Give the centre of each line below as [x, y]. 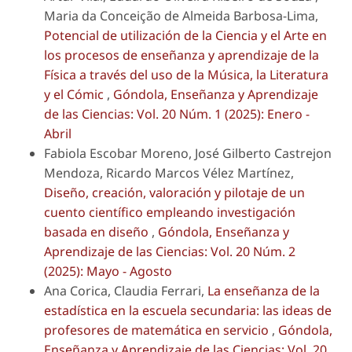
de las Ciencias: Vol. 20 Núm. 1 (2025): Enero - [177, 114]
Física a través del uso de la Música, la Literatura [186, 75]
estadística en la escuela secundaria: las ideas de [188, 311]
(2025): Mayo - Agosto [108, 271]
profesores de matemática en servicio [158, 330]
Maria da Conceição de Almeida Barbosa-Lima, [181, 16]
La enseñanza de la [264, 291]
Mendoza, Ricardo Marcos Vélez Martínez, [169, 173]
